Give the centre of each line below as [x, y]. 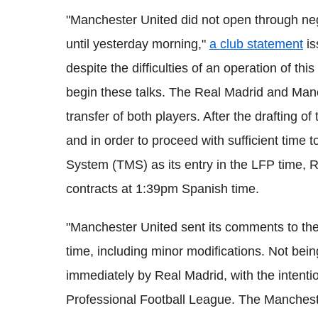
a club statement [256, 44]
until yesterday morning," [138, 44]
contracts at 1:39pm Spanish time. [163, 188]
